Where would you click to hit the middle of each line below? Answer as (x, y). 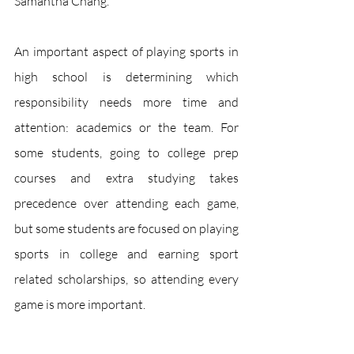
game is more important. (81, 304)
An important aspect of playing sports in (126, 51)
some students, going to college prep (126, 153)
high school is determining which (126, 77)
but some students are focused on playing (126, 228)
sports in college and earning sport (126, 254)
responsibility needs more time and (126, 102)
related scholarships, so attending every (126, 279)
